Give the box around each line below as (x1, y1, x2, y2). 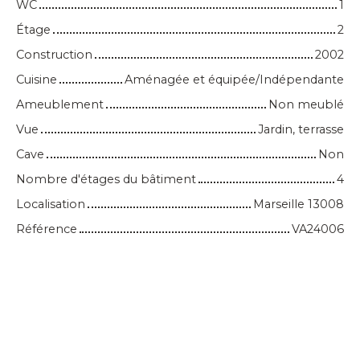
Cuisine (16, 72, 57, 88)
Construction (16, 47, 92, 63)
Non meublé (268, 97, 344, 112)
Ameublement (16, 97, 104, 112)
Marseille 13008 (253, 197, 344, 212)
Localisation (16, 197, 85, 212)
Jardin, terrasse (258, 122, 344, 137)
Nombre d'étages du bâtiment (16, 172, 196, 187)
